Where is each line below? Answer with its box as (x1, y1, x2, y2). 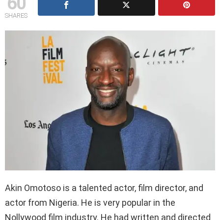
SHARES (5, 11, 27, 19)
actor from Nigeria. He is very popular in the (5, 197, 175, 208)
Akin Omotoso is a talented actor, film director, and (5, 183, 203, 193)
